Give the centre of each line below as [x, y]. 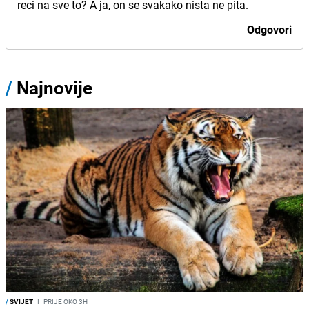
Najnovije [54, 88]
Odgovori [269, 30]
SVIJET [21, 301]
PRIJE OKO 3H [65, 301]
